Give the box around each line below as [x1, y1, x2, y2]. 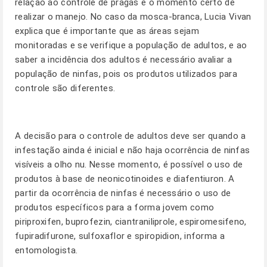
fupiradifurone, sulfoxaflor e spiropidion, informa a [15, 231, 225, 241]
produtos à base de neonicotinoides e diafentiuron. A [15, 173, 235, 184]
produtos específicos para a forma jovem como [15, 202, 215, 213]
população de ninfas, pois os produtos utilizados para [15, 69, 237, 79]
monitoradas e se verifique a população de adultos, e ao [15, 40, 247, 51]
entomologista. [15, 245, 78, 256]
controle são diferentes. [15, 83, 116, 94]
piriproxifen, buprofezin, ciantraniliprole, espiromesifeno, [15, 216, 247, 227]
